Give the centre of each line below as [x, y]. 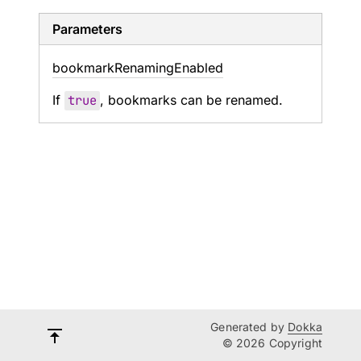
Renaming [144, 68]
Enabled [199, 68]
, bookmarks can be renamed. [191, 100]
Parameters [87, 29]
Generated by [249, 327]
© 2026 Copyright [272, 343]
